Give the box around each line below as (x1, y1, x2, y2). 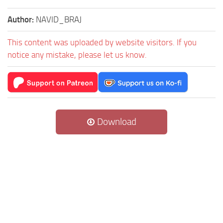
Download (95, 115, 136, 127)
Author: (7, 14, 36, 24)
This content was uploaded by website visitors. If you (7, 37, 197, 47)
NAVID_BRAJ (36, 14, 82, 24)
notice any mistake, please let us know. (7, 49, 147, 60)
